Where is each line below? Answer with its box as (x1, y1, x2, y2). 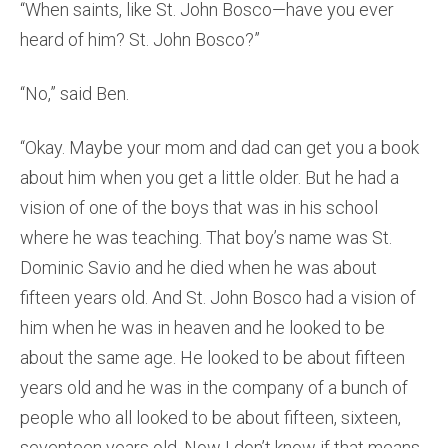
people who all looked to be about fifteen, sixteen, (20, 407, 401, 429)
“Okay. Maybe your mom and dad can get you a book (20, 137, 419, 159)
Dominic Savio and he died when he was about (20, 257, 377, 279)
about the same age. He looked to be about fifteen (20, 347, 405, 369)
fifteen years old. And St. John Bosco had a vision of (20, 287, 416, 309)
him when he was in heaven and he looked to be (20, 317, 385, 339)
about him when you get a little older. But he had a (20, 167, 399, 189)
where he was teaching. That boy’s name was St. (20, 227, 392, 249)
